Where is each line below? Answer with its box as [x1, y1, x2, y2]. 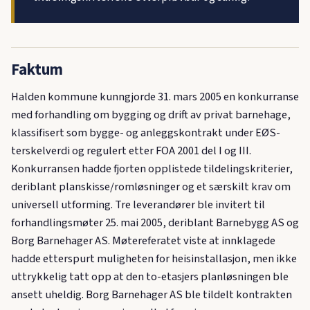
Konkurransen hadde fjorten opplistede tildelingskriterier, [11, 160, 293, 177]
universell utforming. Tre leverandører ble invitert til [11, 196, 265, 213]
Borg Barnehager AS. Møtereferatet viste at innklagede [11, 232, 275, 249]
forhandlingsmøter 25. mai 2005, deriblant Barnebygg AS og [11, 214, 299, 231]
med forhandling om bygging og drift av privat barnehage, [11, 106, 291, 123]
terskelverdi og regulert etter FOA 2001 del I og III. [11, 142, 251, 159]
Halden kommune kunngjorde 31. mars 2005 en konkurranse [11, 88, 299, 105]
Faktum [11, 58, 63, 81]
